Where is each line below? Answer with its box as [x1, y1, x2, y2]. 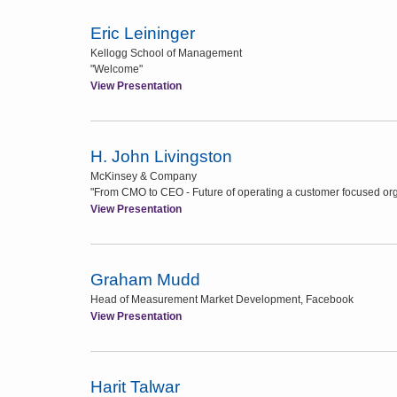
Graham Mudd [90, 270, 200, 289]
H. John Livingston [90, 147, 232, 166]
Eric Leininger [90, 24, 195, 43]
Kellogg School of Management [90, 47, 242, 59]
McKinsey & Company [90, 170, 197, 183]
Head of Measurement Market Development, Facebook [90, 293, 354, 306]
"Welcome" [90, 63, 143, 75]
